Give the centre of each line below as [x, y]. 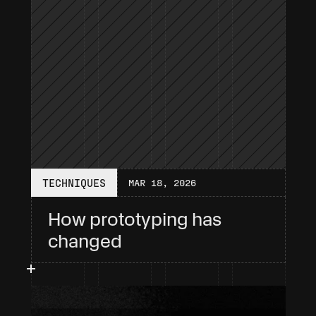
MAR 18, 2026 [162, 182]
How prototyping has [134, 219]
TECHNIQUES [74, 183]
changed [85, 241]
